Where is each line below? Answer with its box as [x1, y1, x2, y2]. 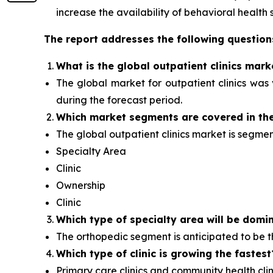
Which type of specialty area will [56, 213, 227, 226]
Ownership [56, 179, 105, 192]
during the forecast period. [56, 94, 182, 107]
